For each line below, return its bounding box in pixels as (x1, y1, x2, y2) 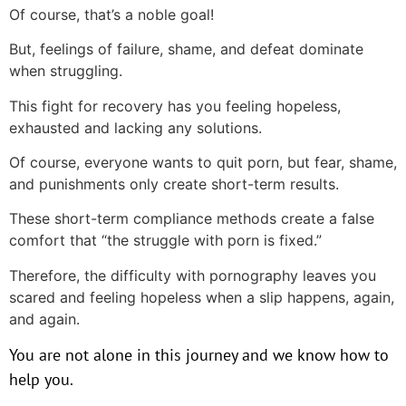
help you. (9, 369, 73, 391)
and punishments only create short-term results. (9, 175, 339, 193)
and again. (9, 309, 80, 328)
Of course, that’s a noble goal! (9, 5, 214, 24)
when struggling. (9, 62, 122, 81)
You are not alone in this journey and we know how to (9, 344, 389, 366)
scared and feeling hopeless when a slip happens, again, (9, 287, 394, 306)
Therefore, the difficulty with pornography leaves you (9, 266, 376, 285)
